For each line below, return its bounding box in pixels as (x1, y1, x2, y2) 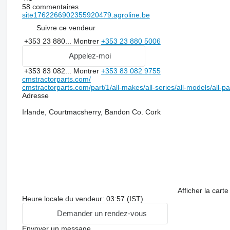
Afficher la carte (177, 186, 228, 195)
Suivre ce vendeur (36, 24, 95, 32)
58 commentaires (22, 2, 79, 11)
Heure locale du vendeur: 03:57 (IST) (22, 194, 143, 203)
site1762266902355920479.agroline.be (22, 10, 150, 19)
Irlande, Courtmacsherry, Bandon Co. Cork (22, 107, 161, 116)
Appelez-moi (68, 51, 111, 61)
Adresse (22, 91, 49, 100)
